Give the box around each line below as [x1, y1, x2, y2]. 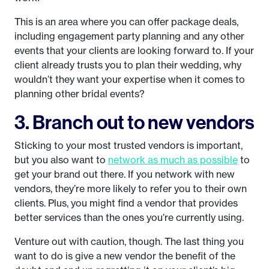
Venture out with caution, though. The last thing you [14, 235, 244, 248]
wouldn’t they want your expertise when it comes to [14, 73, 245, 86]
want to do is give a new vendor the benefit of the [14, 250, 235, 262]
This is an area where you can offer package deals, [14, 16, 238, 28]
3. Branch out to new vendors [14, 110, 255, 134]
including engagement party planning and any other [14, 30, 244, 43]
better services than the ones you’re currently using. [14, 211, 244, 224]
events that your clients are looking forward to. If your [14, 44, 254, 57]
